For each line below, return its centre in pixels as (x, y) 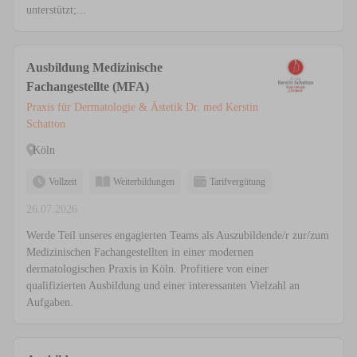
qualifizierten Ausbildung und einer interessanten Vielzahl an (163, 286)
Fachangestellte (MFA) (88, 87)
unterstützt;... (56, 10)
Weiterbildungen (144, 182)
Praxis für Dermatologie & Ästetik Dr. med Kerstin (142, 108)
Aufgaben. (50, 303)
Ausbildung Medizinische (94, 68)
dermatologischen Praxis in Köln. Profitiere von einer (147, 269)
